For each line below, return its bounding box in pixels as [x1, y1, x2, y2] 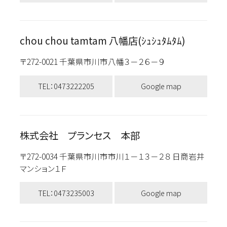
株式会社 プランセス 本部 [19, 128, 140, 142]
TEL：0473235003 [37, 187, 94, 198]
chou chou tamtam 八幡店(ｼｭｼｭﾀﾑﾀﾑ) [19, 33, 185, 48]
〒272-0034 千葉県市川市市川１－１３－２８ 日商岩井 [19, 150, 205, 162]
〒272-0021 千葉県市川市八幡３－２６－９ [19, 56, 174, 67]
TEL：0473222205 [37, 81, 94, 92]
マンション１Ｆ [19, 162, 66, 174]
